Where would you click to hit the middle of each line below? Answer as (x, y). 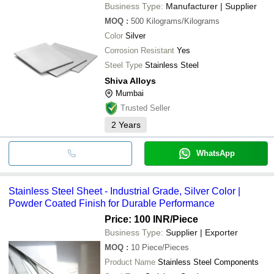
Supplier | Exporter (202, 232)
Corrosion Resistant (139, 50)
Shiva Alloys (130, 80)
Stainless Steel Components (208, 262)
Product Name (130, 262)
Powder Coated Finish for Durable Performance (112, 203)
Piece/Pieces (165, 247)
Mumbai (130, 93)
